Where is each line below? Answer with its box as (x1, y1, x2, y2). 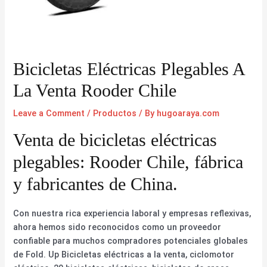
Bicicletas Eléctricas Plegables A (13, 59, 245, 79)
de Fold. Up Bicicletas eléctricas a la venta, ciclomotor (13, 249, 235, 260)
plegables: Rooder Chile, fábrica (13, 151, 244, 172)
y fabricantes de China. (13, 173, 178, 194)
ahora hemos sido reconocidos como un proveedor (13, 221, 222, 232)
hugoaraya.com (157, 108, 220, 119)
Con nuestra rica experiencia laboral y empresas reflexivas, (13, 207, 252, 219)
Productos (93, 108, 137, 119)
